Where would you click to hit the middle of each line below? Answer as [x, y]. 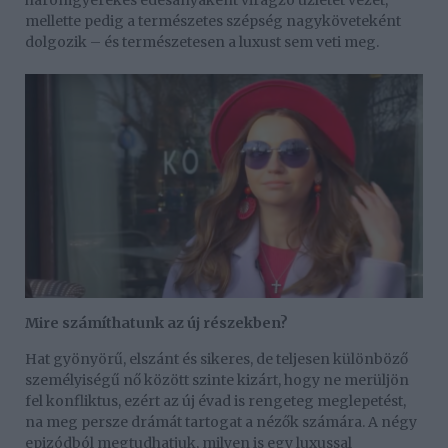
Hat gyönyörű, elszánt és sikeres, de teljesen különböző [216, 358]
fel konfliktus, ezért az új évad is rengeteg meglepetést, [215, 400]
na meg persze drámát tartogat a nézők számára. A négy [221, 421]
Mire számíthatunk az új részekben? [156, 322]
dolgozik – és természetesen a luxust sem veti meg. [202, 41]
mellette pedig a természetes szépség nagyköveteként [213, 20]
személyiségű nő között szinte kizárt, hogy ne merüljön [217, 379]
